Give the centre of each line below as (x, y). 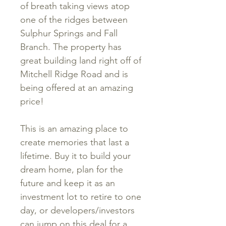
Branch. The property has (71, 47)
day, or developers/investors (77, 210)
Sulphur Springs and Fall (69, 33)
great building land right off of (81, 61)
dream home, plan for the (72, 169)
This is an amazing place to (74, 129)
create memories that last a (75, 142)
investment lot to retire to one (81, 197)
